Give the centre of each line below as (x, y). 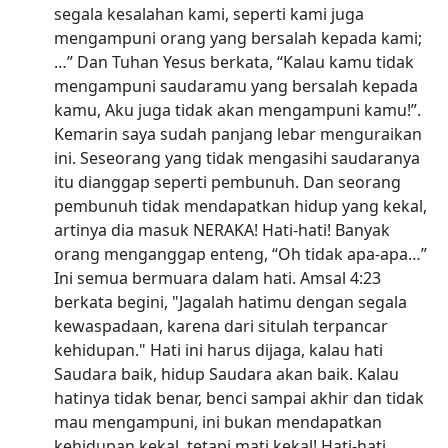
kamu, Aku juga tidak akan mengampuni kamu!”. (237, 109)
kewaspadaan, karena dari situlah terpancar (220, 325)
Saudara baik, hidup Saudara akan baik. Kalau (226, 373)
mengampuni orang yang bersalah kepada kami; (237, 37)
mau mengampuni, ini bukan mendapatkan (217, 421)
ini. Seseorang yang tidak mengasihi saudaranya (236, 157)
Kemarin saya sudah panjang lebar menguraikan (237, 133)
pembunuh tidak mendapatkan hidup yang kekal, (240, 205)
